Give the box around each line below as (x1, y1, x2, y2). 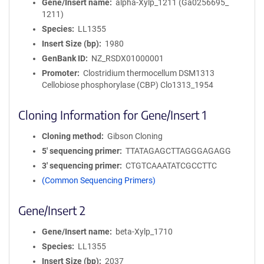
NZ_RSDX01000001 (91, 53, 164, 63)
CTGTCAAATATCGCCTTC (125, 160, 217, 170)
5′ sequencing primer (42, 146, 120, 156)
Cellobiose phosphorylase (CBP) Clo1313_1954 (42, 80, 213, 90)
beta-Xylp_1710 (115, 226, 173, 236)
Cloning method (42, 131, 101, 141)
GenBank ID (42, 53, 85, 63)
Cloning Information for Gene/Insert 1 (18, 107, 206, 122)
